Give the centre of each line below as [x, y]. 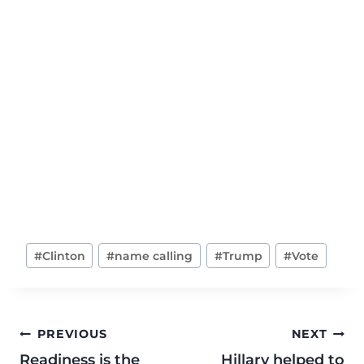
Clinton [63, 256]
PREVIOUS [72, 334]
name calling [154, 256]
